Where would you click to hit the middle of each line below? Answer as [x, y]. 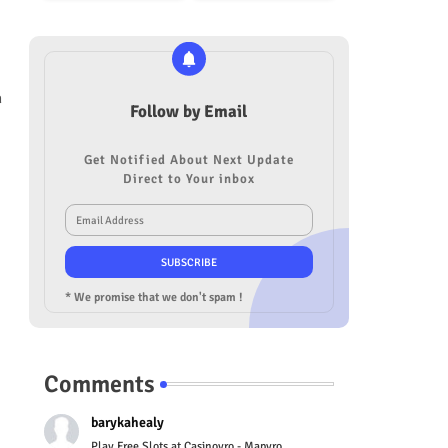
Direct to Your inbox [188, 179]
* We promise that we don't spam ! [153, 297]
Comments [99, 384]
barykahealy [127, 422]
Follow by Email [188, 111]
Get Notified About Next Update [188, 160]
